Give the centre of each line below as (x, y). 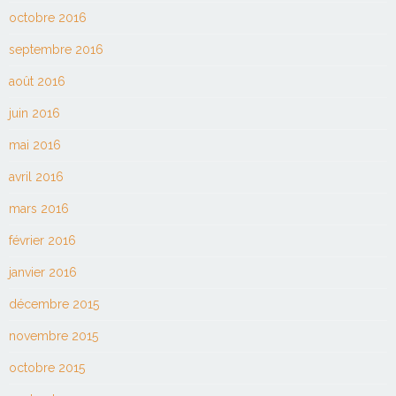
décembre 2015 (54, 304)
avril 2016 (36, 176)
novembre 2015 (53, 335)
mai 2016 (35, 145)
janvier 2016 (43, 272)
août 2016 (37, 81)
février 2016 (42, 240)
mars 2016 (39, 208)
